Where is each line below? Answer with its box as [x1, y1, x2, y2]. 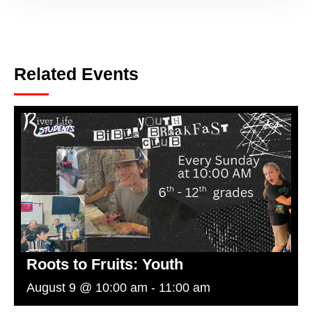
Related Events [14, 64, 139, 84]
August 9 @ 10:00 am [26, 281, 148, 295]
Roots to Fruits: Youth [26, 256, 183, 274]
